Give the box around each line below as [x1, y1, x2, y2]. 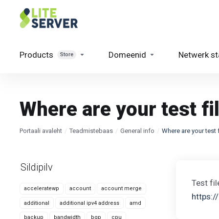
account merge [101, 185, 142, 192]
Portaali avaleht [20, 127, 62, 134]
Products [20, 50, 53, 60]
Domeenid [109, 50, 146, 60]
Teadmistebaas [69, 127, 113, 134]
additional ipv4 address [60, 199, 119, 206]
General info [120, 127, 154, 134]
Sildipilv [16, 161, 53, 173]
